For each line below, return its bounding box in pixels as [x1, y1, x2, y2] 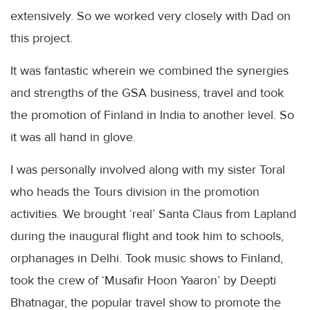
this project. [10, 30, 73, 46]
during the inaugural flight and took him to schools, [10, 228, 284, 244]
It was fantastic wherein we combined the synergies [10, 62, 289, 78]
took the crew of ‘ [10, 272, 104, 288]
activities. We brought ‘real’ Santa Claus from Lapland [10, 206, 296, 221]
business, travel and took [147, 84, 284, 100]
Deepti [240, 272, 276, 288]
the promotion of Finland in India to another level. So [10, 107, 294, 122]
